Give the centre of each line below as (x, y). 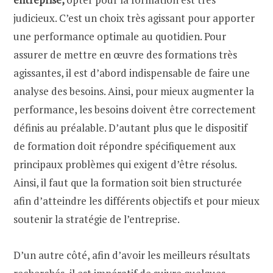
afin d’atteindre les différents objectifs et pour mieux (136, 201)
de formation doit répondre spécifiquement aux (125, 146)
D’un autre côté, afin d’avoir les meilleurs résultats (132, 255)
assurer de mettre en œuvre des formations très (125, 55)
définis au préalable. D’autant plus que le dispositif (130, 128)
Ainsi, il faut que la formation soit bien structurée (128, 183)
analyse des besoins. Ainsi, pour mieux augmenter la (134, 91)
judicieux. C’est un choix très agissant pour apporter (134, 18)
